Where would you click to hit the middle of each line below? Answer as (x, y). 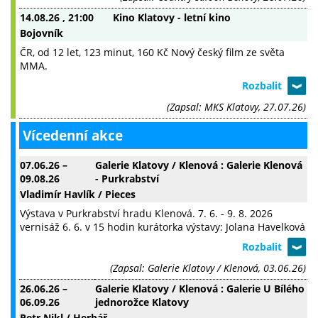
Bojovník (42, 33)
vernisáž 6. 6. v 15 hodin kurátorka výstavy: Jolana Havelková (163, 227)
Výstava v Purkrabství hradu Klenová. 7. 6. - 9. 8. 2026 (146, 214)
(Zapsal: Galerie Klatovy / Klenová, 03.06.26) (208, 268)
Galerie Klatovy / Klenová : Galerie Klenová (199, 165)
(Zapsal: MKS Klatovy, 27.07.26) (236, 107)
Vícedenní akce (73, 136)
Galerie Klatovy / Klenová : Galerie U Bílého (200, 289)
